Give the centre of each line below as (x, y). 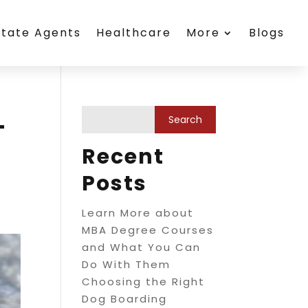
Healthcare (134, 33)
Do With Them (126, 264)
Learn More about (138, 213)
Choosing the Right (144, 282)
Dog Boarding (125, 299)
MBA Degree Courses (148, 230)
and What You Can (142, 247)
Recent (123, 157)
